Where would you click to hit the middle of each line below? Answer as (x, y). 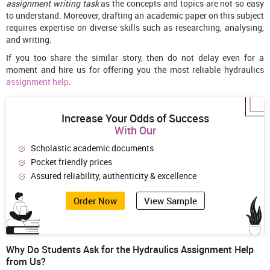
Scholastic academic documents (92, 148)
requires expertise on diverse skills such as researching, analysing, (135, 27)
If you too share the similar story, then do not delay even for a (135, 58)
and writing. (29, 39)
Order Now (95, 201)
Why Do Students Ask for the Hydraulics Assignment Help (130, 250)
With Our (135, 130)
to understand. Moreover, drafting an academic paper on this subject (135, 15)
